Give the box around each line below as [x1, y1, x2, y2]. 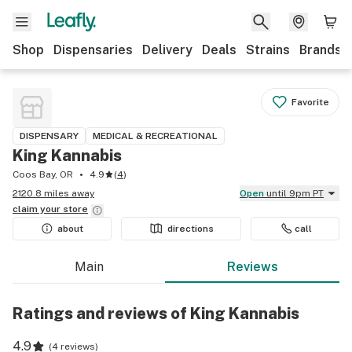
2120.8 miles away [13, 188, 94, 199]
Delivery [142, 42, 192, 57]
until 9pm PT [266, 188, 324, 199]
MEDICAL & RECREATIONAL [93, 130, 218, 141]
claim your [13, 203, 63, 214]
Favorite [291, 97, 329, 108]
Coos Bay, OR [13, 169, 73, 180]
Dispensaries [53, 42, 133, 57]
